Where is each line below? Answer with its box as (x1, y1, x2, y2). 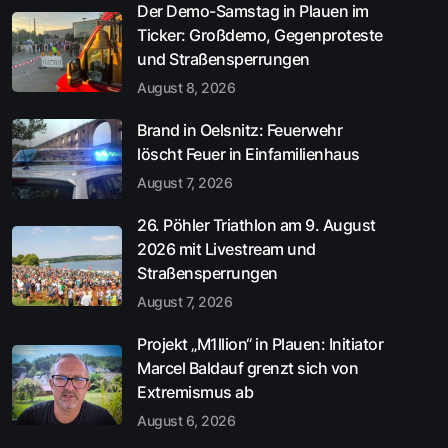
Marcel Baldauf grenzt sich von (137, 357, 358, 378)
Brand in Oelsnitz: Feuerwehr (137, 119, 342, 140)
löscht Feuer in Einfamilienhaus (137, 143, 360, 164)
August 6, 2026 (137, 411, 235, 429)
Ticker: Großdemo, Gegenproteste (137, 24, 383, 45)
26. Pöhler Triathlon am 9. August (137, 214, 376, 235)
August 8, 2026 (137, 78, 235, 96)
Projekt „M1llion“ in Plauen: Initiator (137, 333, 383, 354)
